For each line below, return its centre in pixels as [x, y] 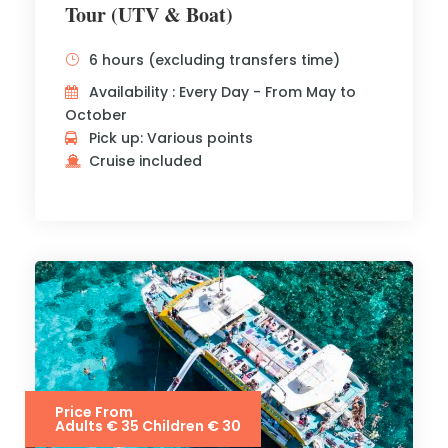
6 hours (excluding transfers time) [214, 60]
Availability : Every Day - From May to [222, 92]
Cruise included [145, 161]
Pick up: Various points [171, 138]
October [96, 115]
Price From [94, 412]
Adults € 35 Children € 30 [148, 426]
